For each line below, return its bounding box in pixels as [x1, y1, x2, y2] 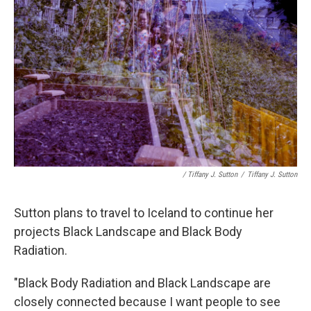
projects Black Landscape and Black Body [14, 224, 242, 239]
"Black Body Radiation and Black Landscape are [14, 275, 271, 290]
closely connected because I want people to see [14, 294, 280, 309]
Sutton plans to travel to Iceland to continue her [14, 205, 274, 220]
